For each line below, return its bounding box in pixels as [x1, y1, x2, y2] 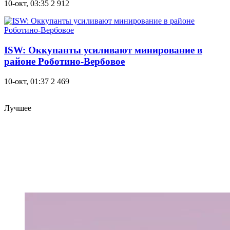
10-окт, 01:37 [4, 76, 49, 86]
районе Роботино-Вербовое [4, 56, 125, 67]
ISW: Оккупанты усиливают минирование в [4, 45, 202, 56]
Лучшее [4, 103, 31, 112]
